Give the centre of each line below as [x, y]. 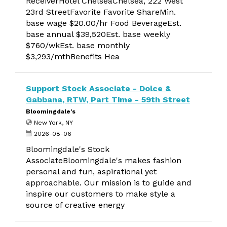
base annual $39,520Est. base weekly [98, 34]
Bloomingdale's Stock [68, 149]
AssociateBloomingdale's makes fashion [104, 160]
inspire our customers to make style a [101, 194]
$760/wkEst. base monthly [78, 45]
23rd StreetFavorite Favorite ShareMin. [101, 12]
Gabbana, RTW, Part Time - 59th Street [108, 100]
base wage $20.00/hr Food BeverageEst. [104, 23]
